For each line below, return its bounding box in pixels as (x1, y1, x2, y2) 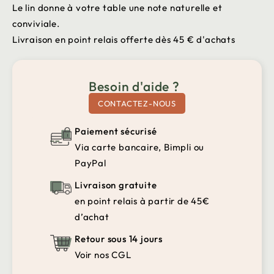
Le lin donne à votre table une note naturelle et (12, 1, 223, 13)
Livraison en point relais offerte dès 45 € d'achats (12, 33, 235, 45)
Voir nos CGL (75, 248, 131, 261)
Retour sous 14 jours (75, 232, 163, 245)
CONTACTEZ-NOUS (97, 98, 177, 108)
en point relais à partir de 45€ (75, 194, 210, 207)
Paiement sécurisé (75, 125, 157, 137)
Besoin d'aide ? (88, 78, 180, 94)
